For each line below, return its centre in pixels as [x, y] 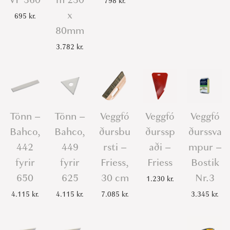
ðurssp [160, 132]
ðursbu [115, 132]
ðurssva [205, 132]
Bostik [205, 163]
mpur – [205, 147]
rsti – [115, 147]
